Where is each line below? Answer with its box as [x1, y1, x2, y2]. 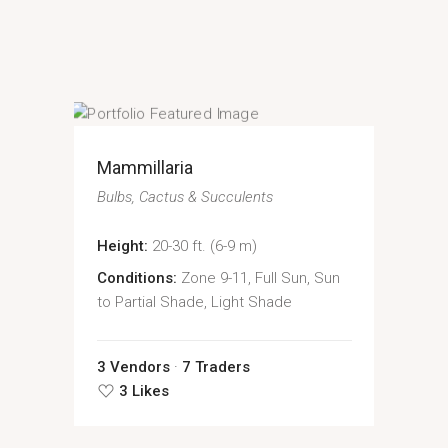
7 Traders [181, 358, 250, 377]
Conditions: [96, 269, 177, 287]
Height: [96, 237, 148, 255]
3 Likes [118, 382, 169, 401]
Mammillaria [96, 157, 193, 178]
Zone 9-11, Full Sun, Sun [180, 269, 340, 287]
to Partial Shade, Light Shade [96, 293, 292, 311]
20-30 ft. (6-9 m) [151, 237, 257, 255]
